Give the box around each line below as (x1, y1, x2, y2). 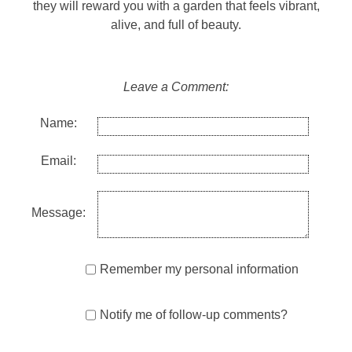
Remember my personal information (100, 262, 299, 277)
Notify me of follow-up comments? (100, 308, 288, 322)
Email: (41, 154, 76, 168)
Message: (31, 206, 86, 220)
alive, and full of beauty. (111, 18, 241, 32)
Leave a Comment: (123, 80, 229, 94)
